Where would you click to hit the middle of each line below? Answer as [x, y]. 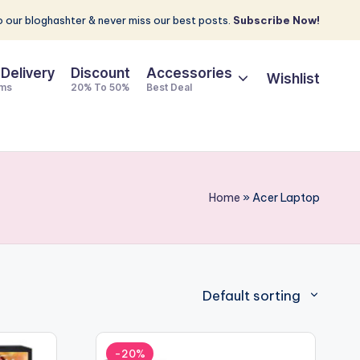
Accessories [189, 73]
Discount [100, 73]
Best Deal [169, 87]
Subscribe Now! [276, 20]
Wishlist [293, 78]
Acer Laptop [286, 198]
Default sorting [252, 296]
